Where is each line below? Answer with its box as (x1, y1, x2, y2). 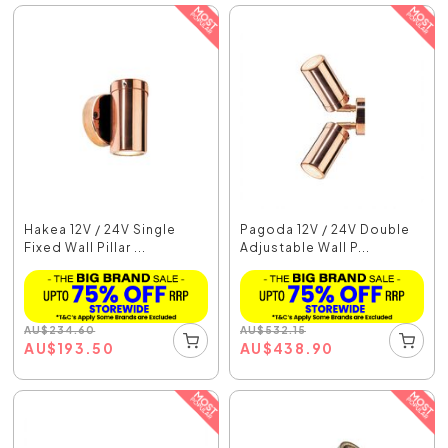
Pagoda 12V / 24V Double (240, 222, 410, 238)
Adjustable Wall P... (240, 240, 370, 256)
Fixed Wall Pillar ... (24, 240, 147, 256)
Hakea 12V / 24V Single (24, 222, 177, 238)
